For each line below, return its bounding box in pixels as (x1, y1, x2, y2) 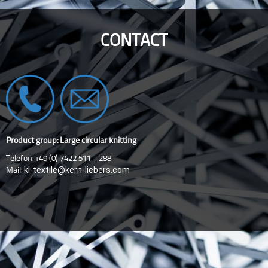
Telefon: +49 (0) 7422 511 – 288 (6, 154, 111, 163)
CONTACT (100, 33, 167, 50)
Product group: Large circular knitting (6, 136, 136, 145)
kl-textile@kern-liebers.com (24, 165, 130, 175)
